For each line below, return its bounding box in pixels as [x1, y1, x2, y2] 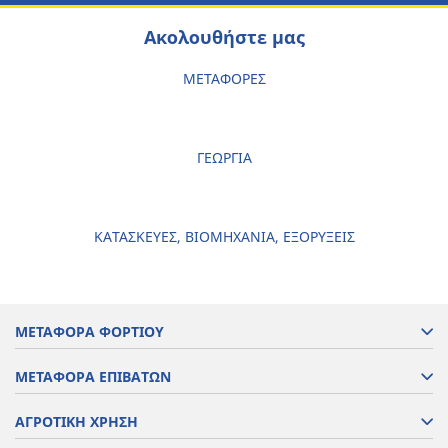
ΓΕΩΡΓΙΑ [196, 148, 252, 168]
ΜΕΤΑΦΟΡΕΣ [182, 69, 266, 89]
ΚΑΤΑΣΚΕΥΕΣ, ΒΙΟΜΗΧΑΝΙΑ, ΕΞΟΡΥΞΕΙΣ [93, 227, 355, 247]
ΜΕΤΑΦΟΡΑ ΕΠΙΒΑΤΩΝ [15, 367, 171, 387]
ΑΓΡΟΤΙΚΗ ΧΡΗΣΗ [15, 412, 138, 432]
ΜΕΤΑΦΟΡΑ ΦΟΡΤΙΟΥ [15, 322, 164, 342]
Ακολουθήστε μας [143, 25, 305, 50]
